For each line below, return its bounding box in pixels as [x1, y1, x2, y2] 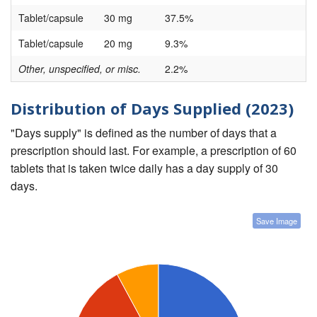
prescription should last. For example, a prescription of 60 [11, 142, 296, 158]
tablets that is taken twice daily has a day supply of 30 [11, 159, 278, 176]
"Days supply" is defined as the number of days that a [11, 124, 277, 141]
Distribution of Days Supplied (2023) [11, 98, 294, 120]
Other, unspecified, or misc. [18, 62, 141, 76]
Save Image [256, 214, 297, 226]
